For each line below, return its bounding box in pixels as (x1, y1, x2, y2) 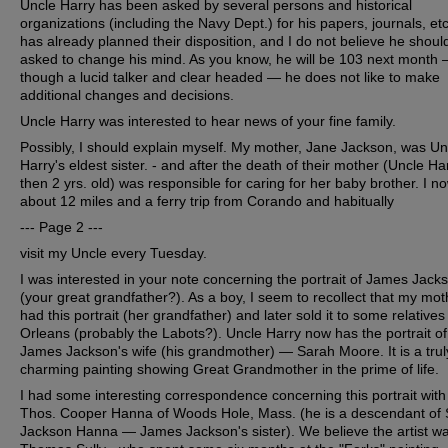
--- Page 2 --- (20, 219, 103, 236)
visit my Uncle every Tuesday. (20, 245, 207, 262)
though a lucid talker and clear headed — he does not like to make (20, 69, 440, 86)
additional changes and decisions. (20, 87, 234, 104)
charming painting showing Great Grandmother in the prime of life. (20, 361, 439, 378)
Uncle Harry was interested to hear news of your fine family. (20, 113, 396, 130)
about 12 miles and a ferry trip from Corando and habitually (20, 193, 394, 210)
